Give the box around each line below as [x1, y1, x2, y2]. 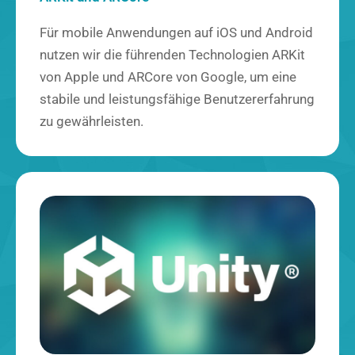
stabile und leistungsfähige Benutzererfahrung [40, 91, 315, 107]
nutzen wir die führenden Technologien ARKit [40, 47, 305, 63]
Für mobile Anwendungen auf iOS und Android [40, 25, 313, 40]
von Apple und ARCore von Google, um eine [40, 69, 296, 85]
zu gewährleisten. [40, 113, 143, 129]
